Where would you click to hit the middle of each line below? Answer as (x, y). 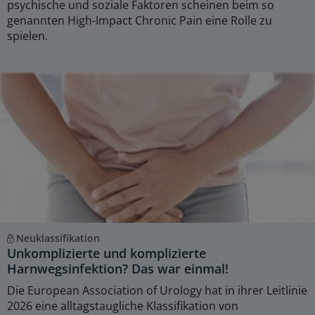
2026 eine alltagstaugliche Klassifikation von (123, 306)
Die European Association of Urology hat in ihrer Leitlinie (157, 290)
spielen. (27, 36)
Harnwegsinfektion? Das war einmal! (118, 268)
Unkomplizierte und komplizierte (107, 253)
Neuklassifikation (58, 238)
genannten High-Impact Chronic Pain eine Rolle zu (140, 20)
